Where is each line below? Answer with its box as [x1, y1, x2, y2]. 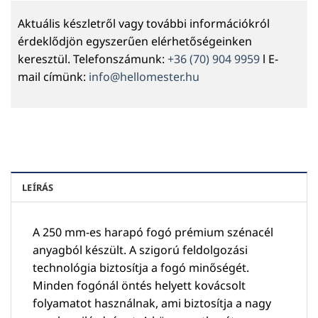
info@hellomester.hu [89, 69, 199, 85]
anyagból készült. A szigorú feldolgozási [33, 242, 248, 258]
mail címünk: [18, 69, 89, 85]
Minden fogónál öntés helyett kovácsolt [33, 278, 246, 294]
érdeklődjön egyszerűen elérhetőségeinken [18, 33, 252, 50]
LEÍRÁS [22, 181, 54, 194]
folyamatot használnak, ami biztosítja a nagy [33, 295, 271, 312]
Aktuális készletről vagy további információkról [18, 16, 270, 32]
